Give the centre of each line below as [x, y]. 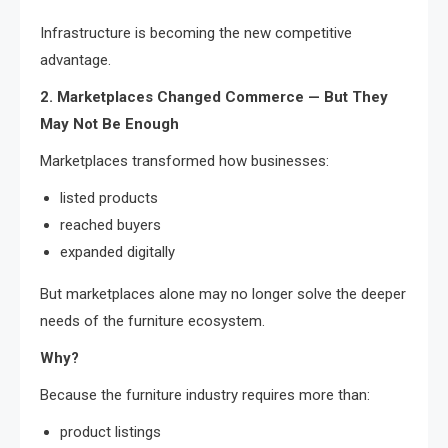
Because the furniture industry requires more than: [205, 394]
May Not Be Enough [109, 123]
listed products [109, 197]
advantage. [75, 59]
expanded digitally [117, 251]
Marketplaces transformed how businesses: [184, 160]
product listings [110, 431]
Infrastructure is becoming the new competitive [196, 32]
